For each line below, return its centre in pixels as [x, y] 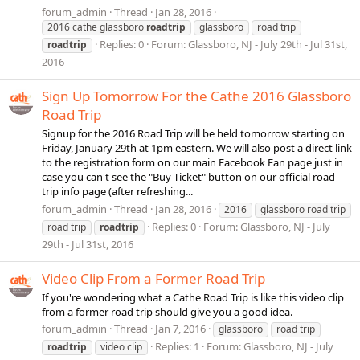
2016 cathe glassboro [97, 27]
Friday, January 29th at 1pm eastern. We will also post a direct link [197, 148]
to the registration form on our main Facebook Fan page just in [192, 163]
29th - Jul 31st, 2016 [88, 244]
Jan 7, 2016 [180, 329]
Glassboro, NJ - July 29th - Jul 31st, [268, 44]
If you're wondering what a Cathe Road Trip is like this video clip [193, 298]
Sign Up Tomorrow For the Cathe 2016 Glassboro [196, 96]
